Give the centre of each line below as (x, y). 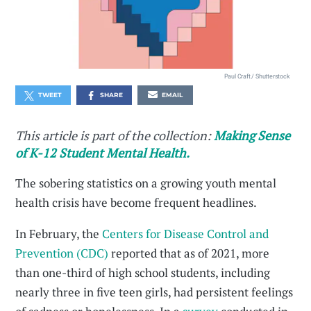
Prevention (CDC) (62, 253)
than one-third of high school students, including (143, 272)
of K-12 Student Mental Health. (103, 153)
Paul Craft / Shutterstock (257, 76)
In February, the (59, 234)
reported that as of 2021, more (189, 253)
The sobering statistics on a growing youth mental (146, 183)
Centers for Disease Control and (186, 234)
